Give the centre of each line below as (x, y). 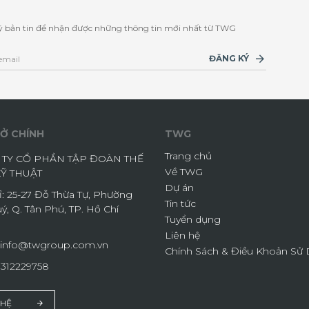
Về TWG (184, 171)
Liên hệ (182, 235)
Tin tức (180, 203)
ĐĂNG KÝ (229, 59)
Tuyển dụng (193, 219)
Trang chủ (188, 156)
